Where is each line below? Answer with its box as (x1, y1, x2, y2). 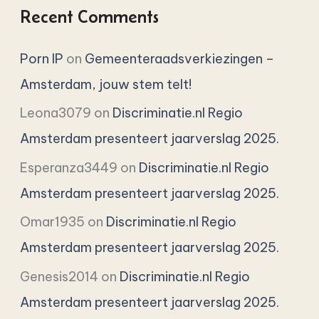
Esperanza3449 (20, 159, 118, 176)
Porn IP (20, 50, 64, 67)
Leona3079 (20, 105, 92, 122)
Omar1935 (20, 214, 85, 231)
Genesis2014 (20, 268, 99, 285)
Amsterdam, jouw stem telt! (20, 75, 192, 93)
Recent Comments (20, 6, 159, 27)
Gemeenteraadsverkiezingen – (85, 50, 275, 67)
